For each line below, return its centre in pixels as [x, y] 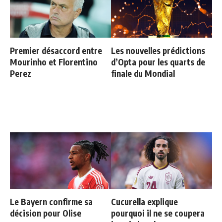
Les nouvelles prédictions [158, 51]
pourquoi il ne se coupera [158, 213]
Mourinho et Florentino [54, 62]
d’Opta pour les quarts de [158, 62]
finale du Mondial [143, 74]
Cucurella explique [144, 202]
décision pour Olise [46, 213]
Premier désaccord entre [56, 51]
